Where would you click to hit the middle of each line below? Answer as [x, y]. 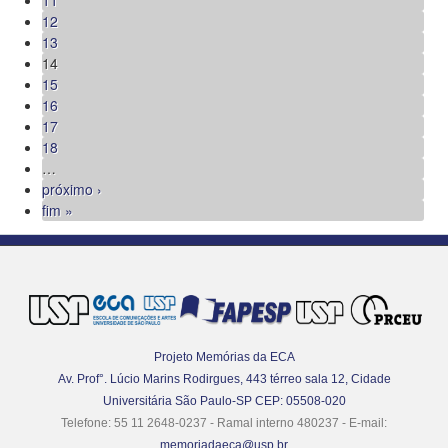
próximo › [71, 189]
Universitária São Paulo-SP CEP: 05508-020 [224, 400]
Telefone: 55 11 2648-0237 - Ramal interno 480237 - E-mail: [224, 422]
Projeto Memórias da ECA [224, 356]
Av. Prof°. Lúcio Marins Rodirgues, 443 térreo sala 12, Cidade [224, 378]
